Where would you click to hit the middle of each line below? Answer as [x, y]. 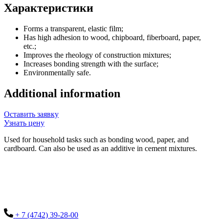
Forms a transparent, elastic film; [73, 28]
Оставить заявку [31, 114]
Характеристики [49, 8]
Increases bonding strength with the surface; [91, 64]
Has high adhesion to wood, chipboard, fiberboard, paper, [112, 37]
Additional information [62, 93]
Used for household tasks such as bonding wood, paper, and [96, 139]
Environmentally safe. [57, 72]
